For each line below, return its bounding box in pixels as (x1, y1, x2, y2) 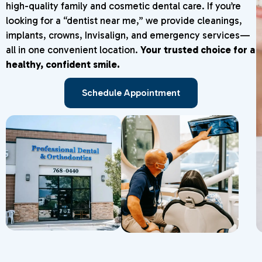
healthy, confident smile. (6, 58, 120, 71)
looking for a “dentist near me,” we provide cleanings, (6, 15, 242, 27)
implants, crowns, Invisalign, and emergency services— (6, 29, 250, 42)
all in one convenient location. (6, 44, 140, 56)
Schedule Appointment (82, 87, 180, 99)
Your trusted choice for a (140, 44, 255, 56)
